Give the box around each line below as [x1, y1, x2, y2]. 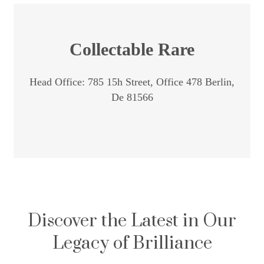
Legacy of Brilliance [52, 232, 212, 255]
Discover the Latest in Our [28, 210, 236, 233]
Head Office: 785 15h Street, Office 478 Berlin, [29, 76, 235, 88]
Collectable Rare [70, 39, 194, 60]
